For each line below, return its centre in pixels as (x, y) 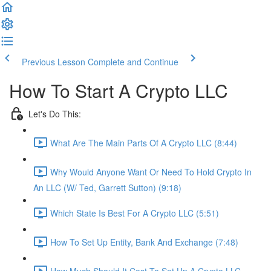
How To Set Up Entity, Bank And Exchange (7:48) (144, 242)
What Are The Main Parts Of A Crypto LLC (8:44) (144, 142)
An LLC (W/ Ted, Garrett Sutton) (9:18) (107, 188)
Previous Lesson (54, 62)
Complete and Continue (133, 62)
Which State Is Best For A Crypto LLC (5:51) (135, 213)
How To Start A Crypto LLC (119, 90)
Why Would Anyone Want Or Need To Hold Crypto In (151, 171)
